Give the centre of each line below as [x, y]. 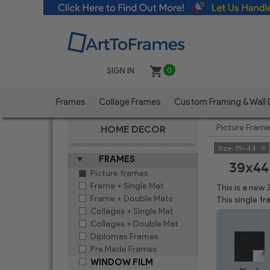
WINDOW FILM [122, 262]
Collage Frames [130, 102]
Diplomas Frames [124, 237]
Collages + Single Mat [132, 211]
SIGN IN [120, 71]
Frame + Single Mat [127, 186]
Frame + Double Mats [132, 199]
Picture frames [119, 173]
